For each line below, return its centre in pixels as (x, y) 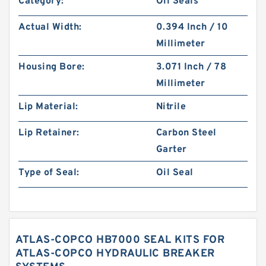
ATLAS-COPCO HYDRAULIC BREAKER (115, 254)
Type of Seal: (49, 173)
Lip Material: (48, 107)
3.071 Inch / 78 (191, 67)
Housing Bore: (52, 67)
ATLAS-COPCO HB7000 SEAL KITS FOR (120, 240)
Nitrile (171, 107)
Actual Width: (50, 27)
